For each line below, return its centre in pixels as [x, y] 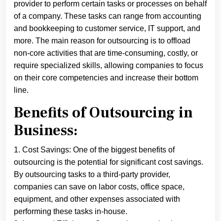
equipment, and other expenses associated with [97, 199]
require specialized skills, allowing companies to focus [109, 65]
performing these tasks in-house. [71, 211]
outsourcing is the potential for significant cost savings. [109, 162]
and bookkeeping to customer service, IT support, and [107, 28]
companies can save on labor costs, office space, [99, 187]
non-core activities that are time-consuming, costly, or [106, 53]
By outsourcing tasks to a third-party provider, [92, 174]
